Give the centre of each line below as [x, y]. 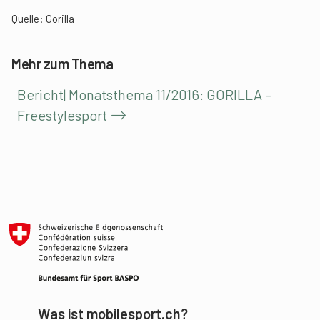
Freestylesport [62, 115]
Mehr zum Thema [62, 64]
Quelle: [29, 19]
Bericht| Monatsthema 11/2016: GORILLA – [144, 95]
